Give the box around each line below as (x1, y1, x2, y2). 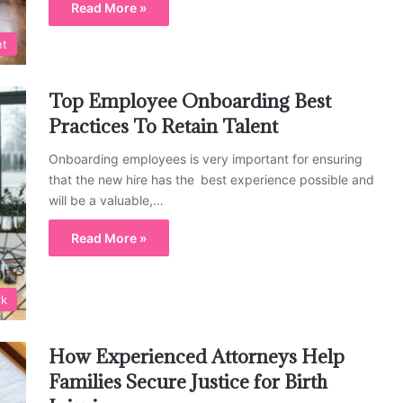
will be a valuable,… (49, 192, 164, 208)
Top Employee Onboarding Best (49, 88, 331, 113)
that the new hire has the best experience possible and (49, 171, 374, 187)
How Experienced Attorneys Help (49, 345, 345, 370)
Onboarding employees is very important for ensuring (49, 150, 363, 166)
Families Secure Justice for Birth (49, 370, 327, 395)
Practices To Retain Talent (49, 113, 278, 139)
